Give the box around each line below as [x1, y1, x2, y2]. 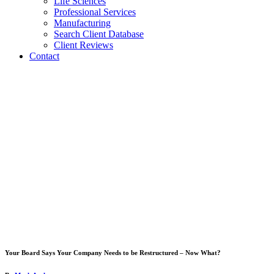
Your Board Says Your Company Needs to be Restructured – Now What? [5, 248, 221, 256]
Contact [29, 51, 59, 62]
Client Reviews [54, 40, 113, 51]
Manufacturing [54, 18, 111, 29]
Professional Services [54, 7, 136, 18]
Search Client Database [54, 29, 144, 40]
